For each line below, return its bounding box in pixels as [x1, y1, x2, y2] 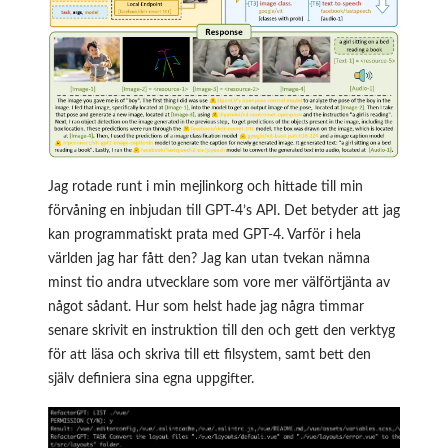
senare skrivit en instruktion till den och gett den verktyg [48, 323, 395, 338]
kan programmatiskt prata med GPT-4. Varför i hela [48, 227, 361, 242]
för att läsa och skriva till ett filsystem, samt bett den [48, 347, 371, 362]
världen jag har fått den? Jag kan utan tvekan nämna [48, 251, 370, 266]
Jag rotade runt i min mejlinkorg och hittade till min [48, 179, 363, 194]
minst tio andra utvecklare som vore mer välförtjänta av [48, 275, 390, 290]
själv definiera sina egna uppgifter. [48, 371, 254, 386]
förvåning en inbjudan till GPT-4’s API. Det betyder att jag [48, 203, 400, 218]
